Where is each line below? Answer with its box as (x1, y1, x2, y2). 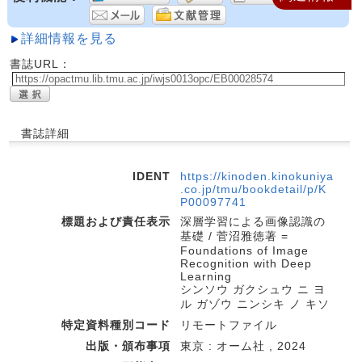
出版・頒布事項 (86, 339, 170, 352)
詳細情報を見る (21, 32, 117, 45)
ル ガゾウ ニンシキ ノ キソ (180, 297, 330, 310)
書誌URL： (10, 57, 71, 70)
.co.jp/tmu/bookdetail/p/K (180, 183, 326, 196)
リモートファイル (180, 318, 277, 331)
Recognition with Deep (180, 257, 312, 270)
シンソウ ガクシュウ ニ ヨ (180, 283, 326, 296)
